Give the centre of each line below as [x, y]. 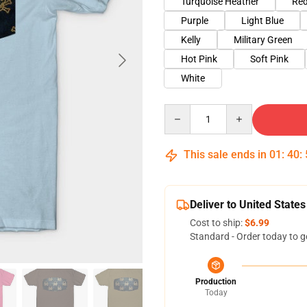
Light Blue [262, 21]
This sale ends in [225, 155]
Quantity [183, 110]
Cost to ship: [217, 223]
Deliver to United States [248, 205]
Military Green [263, 40]
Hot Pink [199, 59]
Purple [195, 21]
